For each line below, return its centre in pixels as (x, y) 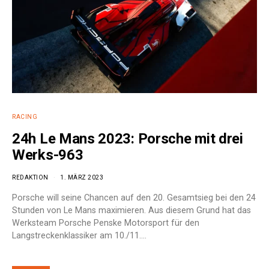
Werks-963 (48, 155)
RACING (25, 116)
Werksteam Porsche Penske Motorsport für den (106, 223)
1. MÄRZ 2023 (82, 177)
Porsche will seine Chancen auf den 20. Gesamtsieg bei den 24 (134, 198)
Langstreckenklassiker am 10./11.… (79, 235)
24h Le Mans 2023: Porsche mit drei (128, 138)
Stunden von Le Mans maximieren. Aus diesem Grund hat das (131, 210)
